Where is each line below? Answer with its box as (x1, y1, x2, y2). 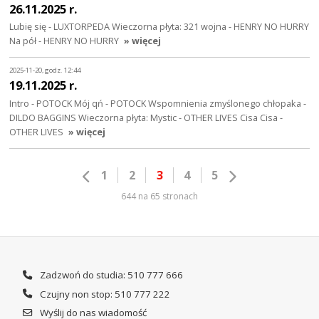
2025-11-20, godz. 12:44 (9, 65, 81, 75)
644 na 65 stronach (121, 189, 198, 202)
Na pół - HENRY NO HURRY (9, 34, 120, 48)
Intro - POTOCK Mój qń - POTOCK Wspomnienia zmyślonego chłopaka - (9, 97, 307, 110)
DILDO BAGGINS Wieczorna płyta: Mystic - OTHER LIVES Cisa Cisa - (9, 111, 283, 125)
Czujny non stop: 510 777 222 (37, 287, 170, 300)
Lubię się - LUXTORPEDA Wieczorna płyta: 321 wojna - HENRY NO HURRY (9, 20, 310, 33)
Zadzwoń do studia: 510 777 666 (37, 268, 183, 281)
